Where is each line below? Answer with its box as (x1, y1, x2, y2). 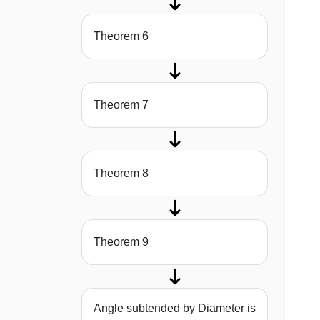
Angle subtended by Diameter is (94, 302, 256, 315)
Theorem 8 (94, 167, 149, 180)
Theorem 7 (94, 99, 149, 111)
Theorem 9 (94, 236, 149, 249)
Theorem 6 (94, 30, 149, 43)
